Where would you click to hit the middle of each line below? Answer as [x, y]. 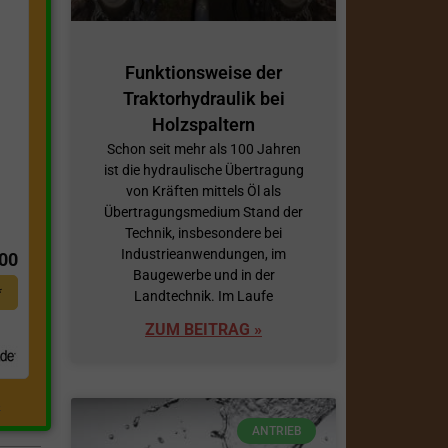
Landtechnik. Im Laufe [203, 295]
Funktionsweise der [203, 72]
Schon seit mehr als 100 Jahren [203, 148]
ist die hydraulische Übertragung [203, 169]
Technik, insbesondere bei [203, 232]
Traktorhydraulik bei [203, 98]
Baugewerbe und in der [203, 274]
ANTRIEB [276, 431]
